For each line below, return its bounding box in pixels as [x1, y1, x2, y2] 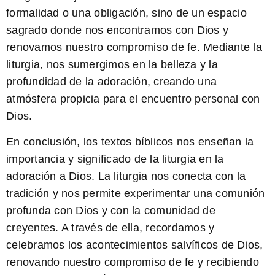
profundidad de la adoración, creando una [6, 75, 217, 88]
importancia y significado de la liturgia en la [6, 153, 224, 166]
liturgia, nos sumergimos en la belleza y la [6, 58, 218, 71]
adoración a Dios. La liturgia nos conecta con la [6, 170, 246, 183]
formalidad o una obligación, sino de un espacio [6, 6, 247, 19]
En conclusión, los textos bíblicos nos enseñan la [6, 136, 254, 149]
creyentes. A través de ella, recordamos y [6, 222, 215, 234]
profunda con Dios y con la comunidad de [6, 204, 215, 217]
